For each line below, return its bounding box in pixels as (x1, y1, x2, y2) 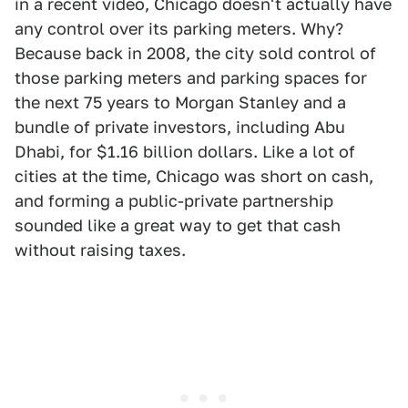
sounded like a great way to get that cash (15, 216, 341, 236)
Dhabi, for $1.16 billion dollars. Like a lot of (15, 142, 355, 162)
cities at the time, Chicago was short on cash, (15, 167, 373, 187)
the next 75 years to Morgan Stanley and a (15, 93, 346, 113)
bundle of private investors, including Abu (15, 117, 345, 138)
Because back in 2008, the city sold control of (15, 44, 376, 64)
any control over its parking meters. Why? (15, 19, 343, 39)
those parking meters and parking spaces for (15, 68, 367, 88)
